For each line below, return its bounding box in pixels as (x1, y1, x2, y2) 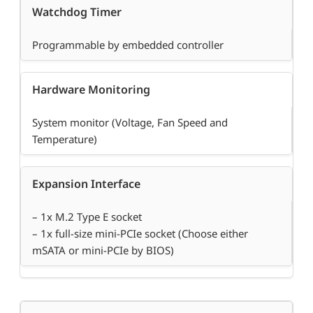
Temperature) (32, 132, 97, 147)
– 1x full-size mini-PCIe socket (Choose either (32, 226, 248, 241)
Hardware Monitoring (32, 82, 150, 98)
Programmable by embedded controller (32, 38, 224, 52)
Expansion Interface (32, 176, 140, 192)
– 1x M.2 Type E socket (32, 210, 142, 224)
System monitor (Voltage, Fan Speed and (32, 115, 228, 130)
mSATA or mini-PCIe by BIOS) (32, 243, 174, 258)
